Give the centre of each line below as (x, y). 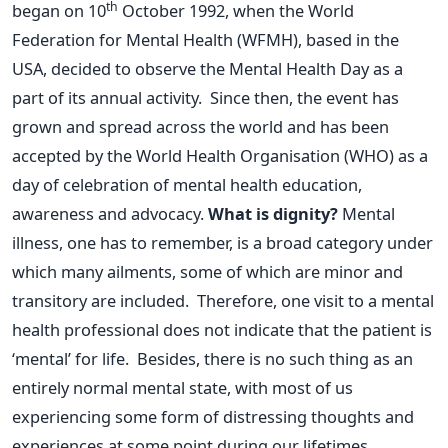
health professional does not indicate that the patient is (222, 329)
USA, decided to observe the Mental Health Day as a (207, 68)
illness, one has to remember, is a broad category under (222, 242)
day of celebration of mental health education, (187, 184)
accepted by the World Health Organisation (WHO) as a (220, 155)
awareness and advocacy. (110, 213)
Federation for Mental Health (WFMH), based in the (205, 39)
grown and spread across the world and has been (200, 126)
